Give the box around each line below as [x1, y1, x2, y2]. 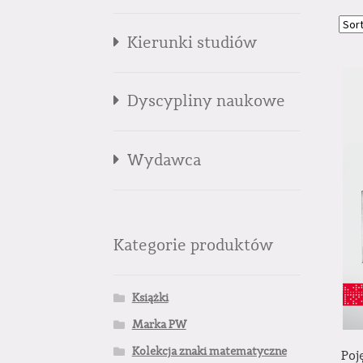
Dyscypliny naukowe [127, 91, 286, 112]
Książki [131, 291, 169, 306]
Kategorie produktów [113, 234, 274, 255]
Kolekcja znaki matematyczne [131, 344, 287, 360]
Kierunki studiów [127, 32, 258, 53]
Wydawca [127, 150, 202, 170]
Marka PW [131, 318, 186, 333]
